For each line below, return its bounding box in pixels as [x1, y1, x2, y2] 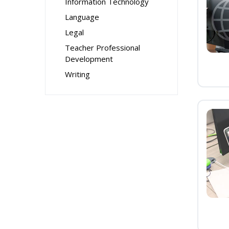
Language [65, 12, 99, 22]
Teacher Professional [65, 42, 140, 53]
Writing [65, 69, 90, 79]
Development [65, 54, 113, 64]
